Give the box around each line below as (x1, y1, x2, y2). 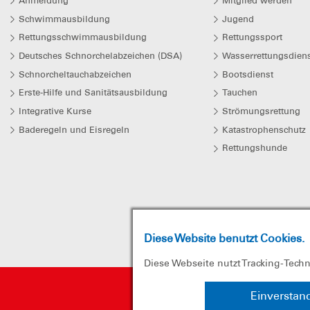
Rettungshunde (221, 143, 287, 154)
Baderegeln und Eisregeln (19, 124, 129, 135)
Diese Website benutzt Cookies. (144, 232, 304, 246)
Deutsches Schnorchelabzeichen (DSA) (19, 50, 182, 61)
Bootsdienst (221, 69, 273, 80)
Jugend (221, 13, 254, 24)
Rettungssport (221, 32, 282, 43)
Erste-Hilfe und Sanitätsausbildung (19, 87, 167, 98)
